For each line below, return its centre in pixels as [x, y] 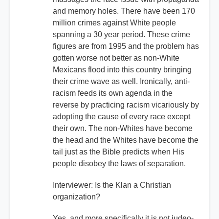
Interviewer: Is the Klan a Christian [112, 185]
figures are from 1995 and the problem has [126, 46]
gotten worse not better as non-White [116, 58]
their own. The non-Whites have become [123, 129]
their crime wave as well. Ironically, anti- [121, 82]
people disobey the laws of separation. [119, 164]
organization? [77, 197]
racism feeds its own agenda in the [113, 93]
